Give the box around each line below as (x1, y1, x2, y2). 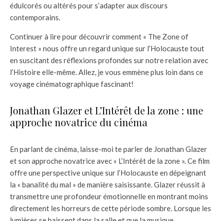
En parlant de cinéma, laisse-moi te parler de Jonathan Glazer (10, 144, 207, 153)
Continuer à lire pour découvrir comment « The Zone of (10, 32, 188, 41)
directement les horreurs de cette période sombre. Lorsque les (10, 203, 211, 213)
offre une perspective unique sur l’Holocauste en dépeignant (10, 168, 206, 177)
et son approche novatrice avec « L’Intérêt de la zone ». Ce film (10, 156, 210, 165)
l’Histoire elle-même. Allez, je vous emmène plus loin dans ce (10, 67, 203, 76)
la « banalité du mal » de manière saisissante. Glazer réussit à (10, 180, 205, 189)
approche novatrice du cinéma (10, 115, 147, 129)
